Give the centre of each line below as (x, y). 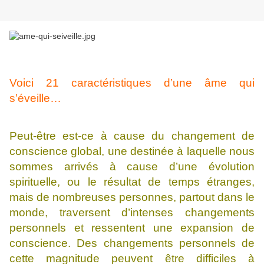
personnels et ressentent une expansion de (132, 228)
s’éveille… (35, 98)
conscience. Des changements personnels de (132, 243)
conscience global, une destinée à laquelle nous (132, 151)
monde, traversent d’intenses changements (132, 213)
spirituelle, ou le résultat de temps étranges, (132, 182)
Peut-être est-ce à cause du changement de (132, 136)
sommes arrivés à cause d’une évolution (132, 167)
